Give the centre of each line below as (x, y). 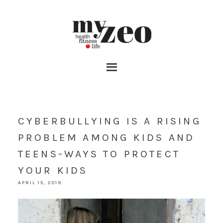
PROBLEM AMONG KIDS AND (106, 137)
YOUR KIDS (53, 170)
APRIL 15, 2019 (40, 183)
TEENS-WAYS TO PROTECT (99, 154)
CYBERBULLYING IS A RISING (109, 121)
